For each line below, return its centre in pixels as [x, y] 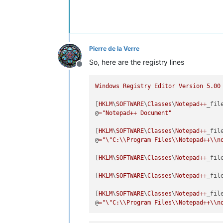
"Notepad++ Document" [137, 113]
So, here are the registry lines [137, 62]
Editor [165, 86]
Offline [91, 69]
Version [191, 86]
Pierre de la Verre [114, 49]
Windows [108, 86]
